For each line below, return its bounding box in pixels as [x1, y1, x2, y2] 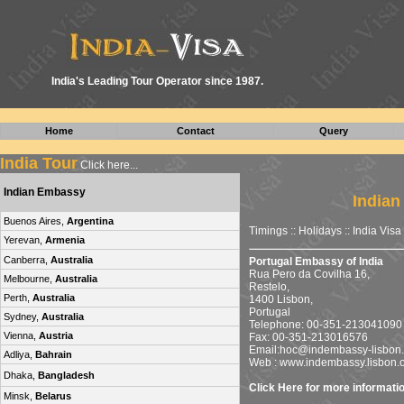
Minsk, [4, 390, 35, 401]
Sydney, [4, 311, 41, 322]
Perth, [4, 292, 32, 303]
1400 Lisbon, [249, 292, 313, 306]
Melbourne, [4, 273, 55, 284]
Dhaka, [4, 370, 38, 381]
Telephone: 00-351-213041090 [249, 317, 402, 331]
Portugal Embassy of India [249, 254, 383, 268]
